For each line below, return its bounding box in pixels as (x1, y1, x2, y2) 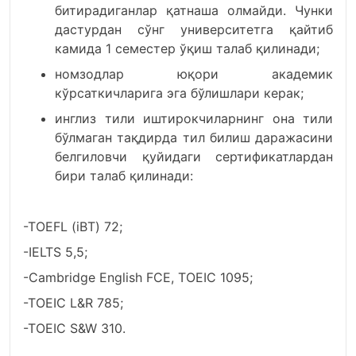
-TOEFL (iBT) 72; (23, 219, 122, 234)
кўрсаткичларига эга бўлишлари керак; (55, 85, 304, 101)
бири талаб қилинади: (55, 168, 193, 184)
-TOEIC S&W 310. (23, 320, 126, 336)
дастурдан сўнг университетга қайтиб (55, 21, 333, 37)
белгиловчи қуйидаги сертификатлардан (55, 149, 333, 164)
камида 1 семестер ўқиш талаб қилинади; (55, 41, 319, 56)
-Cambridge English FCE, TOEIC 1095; (23, 269, 253, 285)
